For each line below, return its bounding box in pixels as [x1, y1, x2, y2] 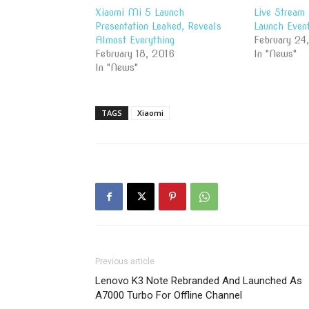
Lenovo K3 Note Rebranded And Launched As [95, 275, 302, 287]
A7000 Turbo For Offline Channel [95, 289, 242, 301]
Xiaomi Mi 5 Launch [95, 7, 184, 18]
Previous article [95, 257, 154, 266]
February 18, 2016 [95, 48, 175, 59]
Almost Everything [95, 34, 175, 46]
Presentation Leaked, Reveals [95, 21, 221, 32]
